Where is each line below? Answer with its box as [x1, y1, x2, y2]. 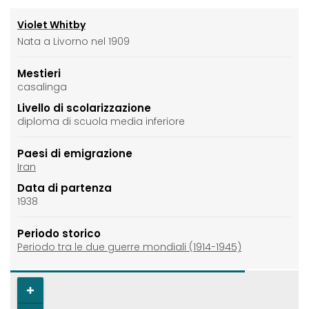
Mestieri [17, 66, 61, 81]
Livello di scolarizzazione [17, 101, 151, 116]
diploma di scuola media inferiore [17, 114, 185, 129]
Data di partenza [17, 181, 112, 196]
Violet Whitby [17, 18, 86, 32]
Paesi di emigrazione [17, 146, 132, 161]
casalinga [17, 80, 67, 94]
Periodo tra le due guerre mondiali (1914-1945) [17, 240, 241, 255]
